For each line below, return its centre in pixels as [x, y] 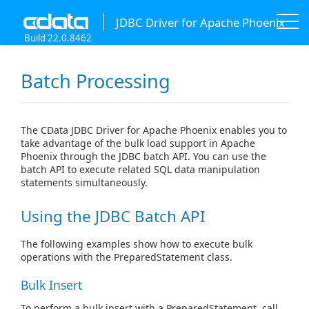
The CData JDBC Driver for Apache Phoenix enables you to [154, 130]
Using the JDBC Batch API [113, 216]
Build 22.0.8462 [58, 38]
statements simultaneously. [84, 183]
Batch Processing [96, 81]
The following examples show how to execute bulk [137, 243]
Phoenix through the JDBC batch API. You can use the [143, 157]
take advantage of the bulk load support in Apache [138, 143]
